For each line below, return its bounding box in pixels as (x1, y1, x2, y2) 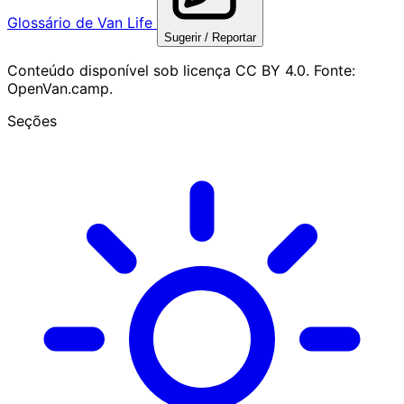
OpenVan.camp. (7, 78, 113, 97)
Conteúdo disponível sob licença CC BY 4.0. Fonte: (7, 60, 355, 79)
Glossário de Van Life (7, 13, 157, 32)
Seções (7, 111, 57, 130)
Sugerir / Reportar (164, 30, 256, 44)
